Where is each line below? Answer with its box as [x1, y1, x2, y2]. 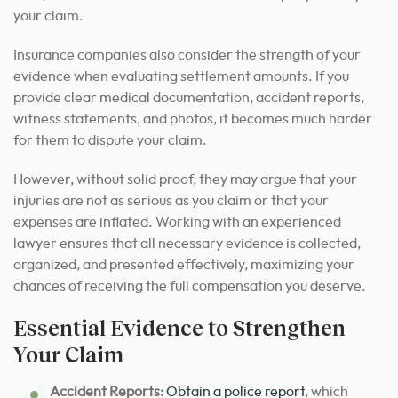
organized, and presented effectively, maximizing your [13, 257, 354, 272]
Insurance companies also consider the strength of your [13, 47, 361, 62]
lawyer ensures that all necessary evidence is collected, [13, 235, 361, 251]
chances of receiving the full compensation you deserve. [13, 278, 366, 293]
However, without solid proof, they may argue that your [13, 171, 357, 187]
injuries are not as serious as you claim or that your [13, 193, 329, 208]
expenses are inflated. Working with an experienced [13, 214, 341, 229]
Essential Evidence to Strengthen [13, 314, 346, 340]
